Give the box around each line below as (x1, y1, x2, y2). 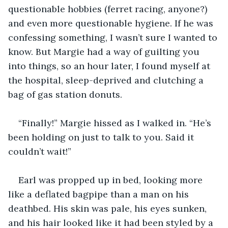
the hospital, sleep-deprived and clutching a (8, 74, 206, 86)
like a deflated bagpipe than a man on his (8, 188, 191, 200)
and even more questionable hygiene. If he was (8, 17, 216, 29)
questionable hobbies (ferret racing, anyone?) (8, 3, 210, 15)
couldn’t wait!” (8, 145, 71, 157)
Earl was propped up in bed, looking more (18, 174, 205, 186)
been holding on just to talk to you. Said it (8, 131, 196, 143)
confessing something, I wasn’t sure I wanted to (8, 31, 220, 43)
